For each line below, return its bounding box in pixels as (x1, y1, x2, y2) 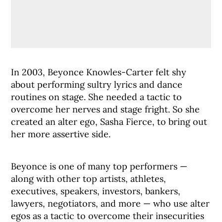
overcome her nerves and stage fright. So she (11, 104, 200, 115)
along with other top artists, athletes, (11, 173, 166, 184)
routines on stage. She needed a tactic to (11, 91, 182, 103)
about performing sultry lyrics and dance (11, 79, 183, 90)
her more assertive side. (11, 128, 111, 140)
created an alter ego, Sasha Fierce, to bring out (11, 116, 208, 127)
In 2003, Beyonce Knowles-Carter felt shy (11, 66, 187, 78)
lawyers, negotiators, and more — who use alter (11, 198, 210, 209)
